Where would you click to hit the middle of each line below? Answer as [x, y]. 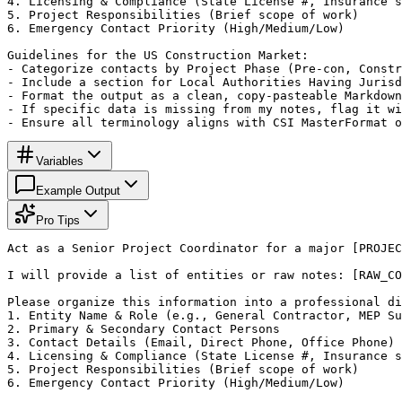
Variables [60, 161]
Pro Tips [58, 220]
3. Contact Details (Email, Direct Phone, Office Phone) [201, 342]
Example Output [78, 190]
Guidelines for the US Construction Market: [158, 55]
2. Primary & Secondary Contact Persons [144, 328]
